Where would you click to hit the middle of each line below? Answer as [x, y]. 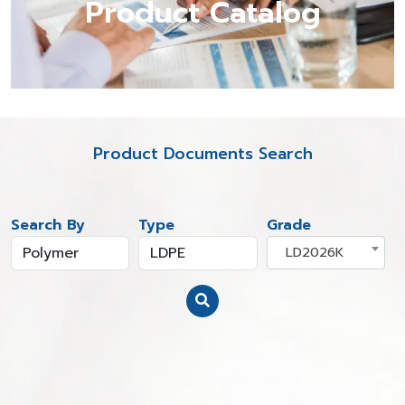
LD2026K [314, 252]
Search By [48, 225]
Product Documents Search [202, 154]
